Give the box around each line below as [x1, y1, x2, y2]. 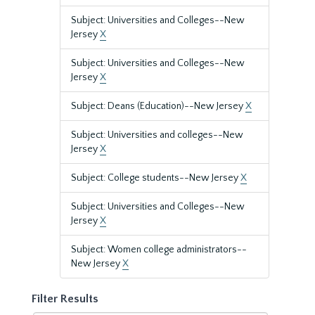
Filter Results [32, 292, 98, 305]
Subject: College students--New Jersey [71, 172, 240, 184]
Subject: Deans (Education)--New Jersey [71, 101, 245, 112]
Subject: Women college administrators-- [71, 244, 247, 255]
